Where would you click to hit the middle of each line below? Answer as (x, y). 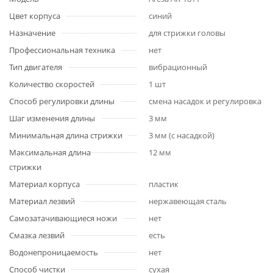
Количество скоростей (52, 84)
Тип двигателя (36, 67)
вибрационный (178, 67)
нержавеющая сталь (188, 201)
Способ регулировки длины (62, 101)
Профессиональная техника (62, 50)
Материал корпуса (44, 184)
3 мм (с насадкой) (182, 135)
